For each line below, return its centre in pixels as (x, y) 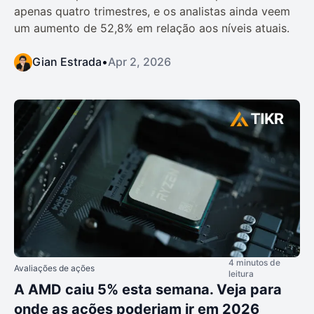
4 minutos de (254, 262)
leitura (241, 273)
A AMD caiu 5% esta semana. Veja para (148, 289)
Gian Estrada (67, 62)
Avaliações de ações (54, 268)
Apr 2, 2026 (139, 62)
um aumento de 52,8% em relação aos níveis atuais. (152, 28)
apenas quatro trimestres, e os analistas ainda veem (152, 12)
